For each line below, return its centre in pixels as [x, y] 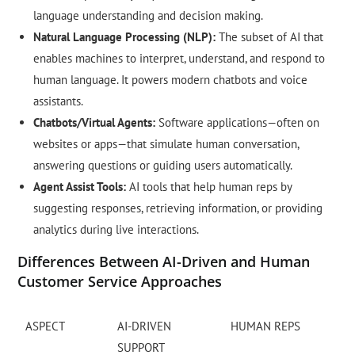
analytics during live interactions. [116, 230]
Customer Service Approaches [120, 282]
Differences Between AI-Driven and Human [164, 262]
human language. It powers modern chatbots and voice [171, 80]
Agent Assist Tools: [80, 187]
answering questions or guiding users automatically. [163, 166]
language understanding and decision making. [149, 16]
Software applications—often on [238, 123]
